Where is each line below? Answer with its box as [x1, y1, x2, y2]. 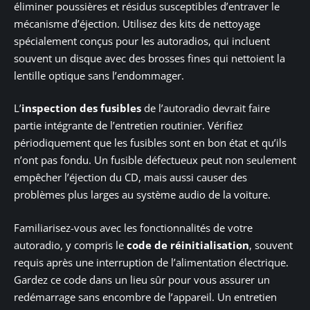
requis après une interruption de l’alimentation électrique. [14, 255, 289, 269]
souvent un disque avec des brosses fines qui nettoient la [14, 51, 285, 65]
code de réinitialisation [127, 237, 249, 252]
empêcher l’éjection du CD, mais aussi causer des [14, 170, 247, 185]
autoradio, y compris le [14, 237, 127, 252]
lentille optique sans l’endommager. [14, 68, 184, 82]
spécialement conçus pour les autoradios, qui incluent [14, 33, 270, 48]
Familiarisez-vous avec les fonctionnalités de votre [14, 220, 253, 235]
